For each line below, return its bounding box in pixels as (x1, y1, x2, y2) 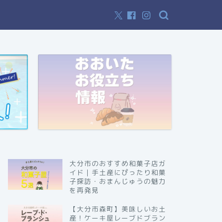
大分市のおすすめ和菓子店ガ (69, 159, 166, 168)
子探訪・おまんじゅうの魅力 (69, 176, 166, 186)
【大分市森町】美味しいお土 (69, 204, 166, 214)
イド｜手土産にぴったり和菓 (69, 167, 166, 177)
